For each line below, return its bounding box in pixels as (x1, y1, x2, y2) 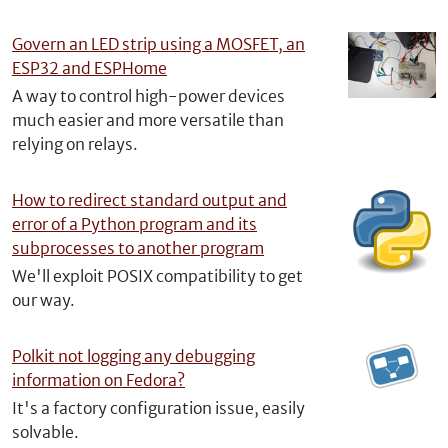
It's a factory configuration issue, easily (12, 398, 305, 418)
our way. (12, 290, 75, 310)
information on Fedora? (12, 370, 185, 390)
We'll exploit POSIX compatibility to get (12, 266, 303, 286)
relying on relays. (12, 134, 138, 154)
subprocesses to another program (12, 238, 264, 258)
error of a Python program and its (12, 214, 257, 234)
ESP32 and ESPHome (12, 58, 167, 78)
